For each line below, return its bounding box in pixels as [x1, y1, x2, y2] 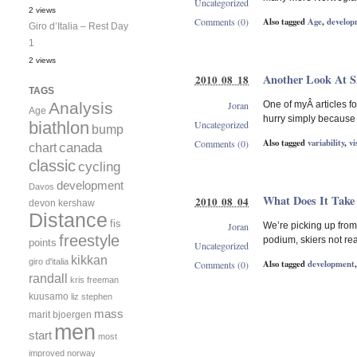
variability [308, 135, 344, 149]
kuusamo [29, 290, 69, 302]
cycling [78, 159, 120, 175]
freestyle [59, 231, 120, 249]
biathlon [29, 117, 89, 138]
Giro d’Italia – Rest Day [29, 20, 128, 32]
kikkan [71, 252, 108, 267]
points [29, 236, 57, 249]
